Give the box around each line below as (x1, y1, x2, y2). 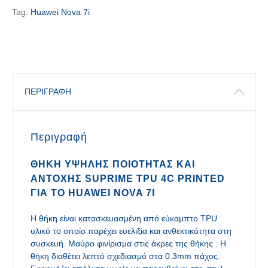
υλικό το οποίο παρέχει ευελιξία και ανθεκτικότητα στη (31, 226, 232, 236)
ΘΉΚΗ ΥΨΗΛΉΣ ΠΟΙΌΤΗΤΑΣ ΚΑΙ (31, 159, 195, 169)
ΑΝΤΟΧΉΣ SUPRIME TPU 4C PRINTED (31, 173, 225, 184)
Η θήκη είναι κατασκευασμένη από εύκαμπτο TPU (31, 214, 217, 223)
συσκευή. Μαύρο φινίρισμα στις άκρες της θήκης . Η (31, 239, 226, 248)
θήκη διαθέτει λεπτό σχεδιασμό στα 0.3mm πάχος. (31, 251, 220, 261)
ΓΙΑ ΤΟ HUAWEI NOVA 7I (31, 188, 155, 198)
